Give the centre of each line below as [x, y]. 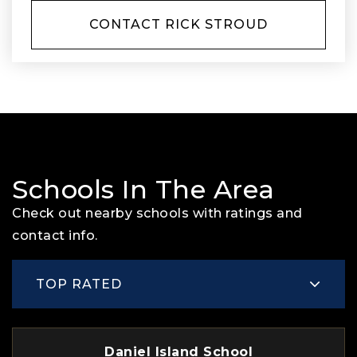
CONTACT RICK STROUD [178, 24]
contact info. [55, 235]
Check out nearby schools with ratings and [157, 213]
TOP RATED [79, 284]
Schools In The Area [143, 189]
